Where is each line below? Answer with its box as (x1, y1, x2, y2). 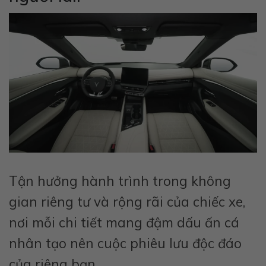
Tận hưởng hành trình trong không (9, 172, 231, 189)
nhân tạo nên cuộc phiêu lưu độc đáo (9, 234, 242, 252)
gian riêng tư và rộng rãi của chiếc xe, (9, 192, 245, 210)
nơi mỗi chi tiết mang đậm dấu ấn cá (9, 213, 239, 231)
